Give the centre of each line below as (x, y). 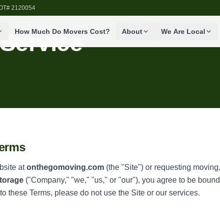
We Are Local (183, 31)
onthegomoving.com (65, 167)
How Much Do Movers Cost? (62, 31)
